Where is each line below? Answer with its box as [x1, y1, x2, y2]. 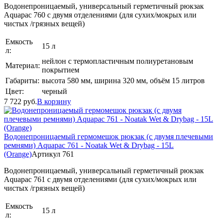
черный [42, 87, 67, 95]
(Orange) [4, 150, 32, 158]
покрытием [42, 66, 79, 74]
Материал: [5, 61, 40, 70]
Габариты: [5, 76, 39, 85]
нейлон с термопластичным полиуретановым [42, 57, 193, 65]
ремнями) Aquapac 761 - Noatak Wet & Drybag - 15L [4, 141, 174, 149]
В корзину [37, 97, 71, 106]
